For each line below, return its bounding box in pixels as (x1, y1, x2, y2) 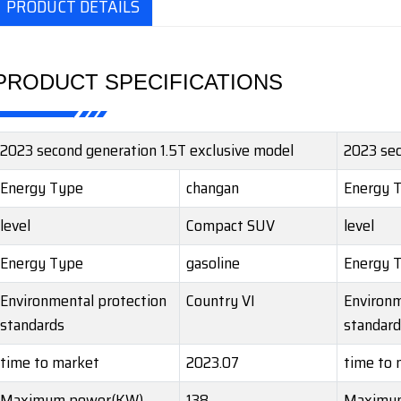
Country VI (186, 288, 255, 314)
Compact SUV (186, 213, 275, 239)
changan (186, 175, 243, 201)
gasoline (186, 251, 240, 277)
